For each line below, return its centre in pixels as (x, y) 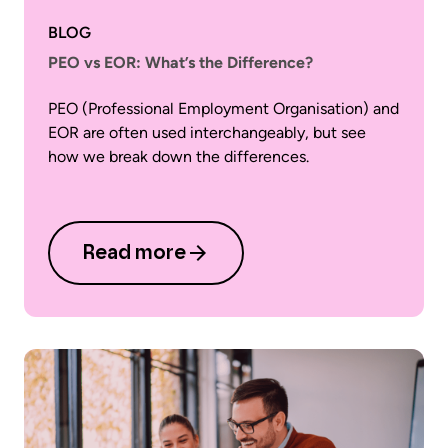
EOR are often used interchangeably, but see (207, 132)
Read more (134, 253)
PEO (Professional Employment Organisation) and (223, 108)
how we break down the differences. (178, 156)
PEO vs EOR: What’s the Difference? (180, 62)
